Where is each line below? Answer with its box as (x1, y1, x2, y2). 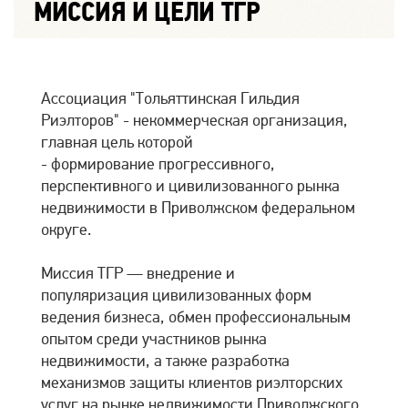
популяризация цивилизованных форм (41, 285, 311, 306)
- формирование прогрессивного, (41, 154, 275, 175)
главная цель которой (41, 132, 193, 153)
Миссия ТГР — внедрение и (41, 263, 235, 284)
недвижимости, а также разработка (41, 351, 290, 372)
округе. (41, 219, 91, 240)
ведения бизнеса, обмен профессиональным (41, 307, 351, 328)
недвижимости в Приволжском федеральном (41, 198, 355, 219)
